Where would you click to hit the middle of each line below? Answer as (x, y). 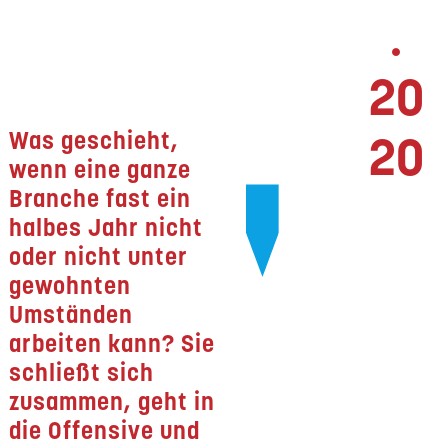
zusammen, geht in (112, 401)
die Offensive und (105, 430)
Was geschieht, (94, 140)
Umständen (71, 314)
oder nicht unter (99, 256)
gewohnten (70, 285)
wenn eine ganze (100, 169)
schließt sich (82, 372)
